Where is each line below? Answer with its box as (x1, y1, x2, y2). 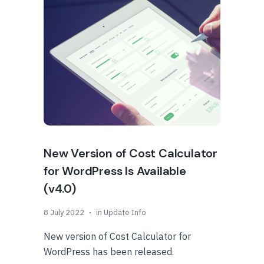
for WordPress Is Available (44, 163, 186, 179)
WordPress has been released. (44, 246, 174, 258)
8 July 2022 (44, 207, 84, 217)
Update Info (104, 207, 146, 217)
